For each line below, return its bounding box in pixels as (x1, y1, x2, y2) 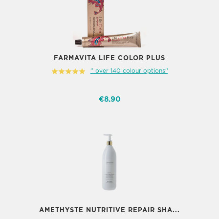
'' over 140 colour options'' (90, 68, 168, 74)
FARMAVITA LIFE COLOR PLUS (54, 55, 165, 61)
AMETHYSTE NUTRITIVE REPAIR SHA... (39, 207, 180, 213)
